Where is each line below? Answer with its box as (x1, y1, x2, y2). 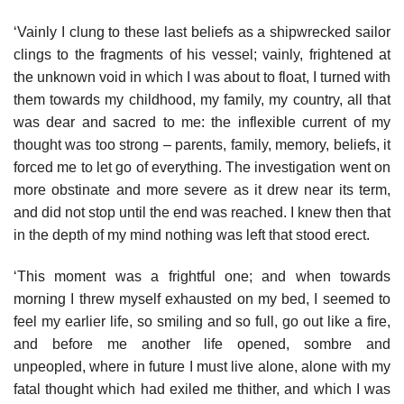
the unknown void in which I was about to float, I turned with (14, 69, 390, 85)
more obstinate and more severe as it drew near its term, (14, 181, 390, 197)
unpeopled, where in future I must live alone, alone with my (14, 358, 390, 374)
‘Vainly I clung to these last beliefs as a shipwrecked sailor (14, 23, 390, 40)
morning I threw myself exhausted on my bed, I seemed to (14, 290, 390, 307)
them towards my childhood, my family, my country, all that (14, 91, 390, 107)
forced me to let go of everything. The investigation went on (14, 159, 390, 175)
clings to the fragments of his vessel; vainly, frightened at (14, 46, 390, 62)
